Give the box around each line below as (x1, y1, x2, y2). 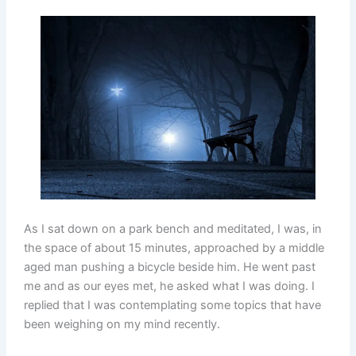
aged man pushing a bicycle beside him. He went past (23, 260, 315, 275)
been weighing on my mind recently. (23, 317, 220, 332)
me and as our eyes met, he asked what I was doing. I (23, 279, 315, 294)
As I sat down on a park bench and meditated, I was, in (23, 222, 322, 237)
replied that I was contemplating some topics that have (23, 298, 321, 313)
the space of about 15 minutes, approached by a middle (23, 241, 324, 256)
